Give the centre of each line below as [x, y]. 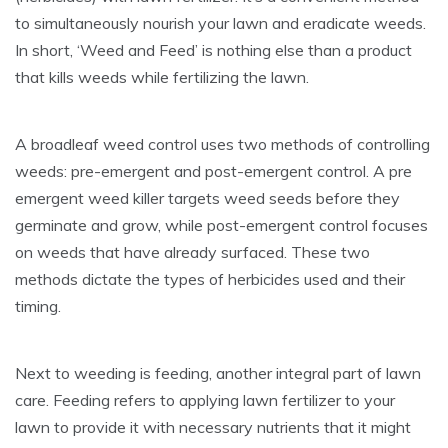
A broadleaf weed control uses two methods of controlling [222, 144]
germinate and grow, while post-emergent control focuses [221, 225]
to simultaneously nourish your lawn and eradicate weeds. [220, 23]
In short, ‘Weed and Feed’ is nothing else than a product [213, 50]
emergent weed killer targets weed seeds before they [207, 198]
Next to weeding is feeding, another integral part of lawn [218, 373]
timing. [38, 306]
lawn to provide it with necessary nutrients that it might [213, 427]
